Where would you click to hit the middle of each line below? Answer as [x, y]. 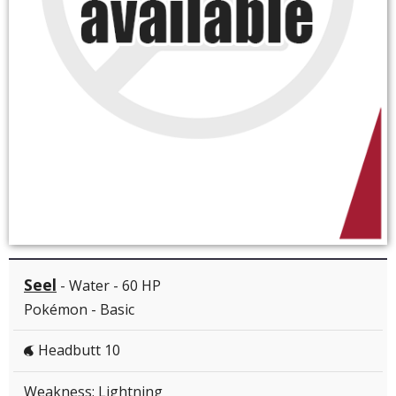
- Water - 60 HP [109, 286]
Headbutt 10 [77, 350]
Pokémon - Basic [79, 310]
